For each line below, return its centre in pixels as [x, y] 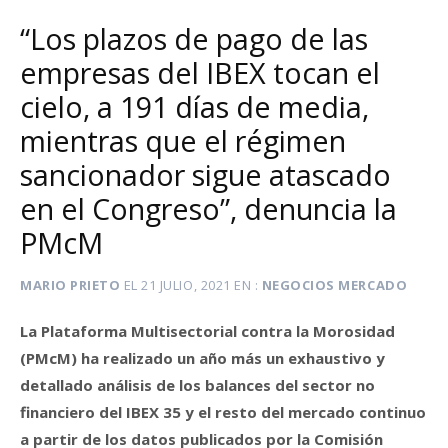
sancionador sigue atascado [205, 175]
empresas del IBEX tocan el [200, 73]
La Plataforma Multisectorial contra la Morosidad [207, 330]
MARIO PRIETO [70, 285]
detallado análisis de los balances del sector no [197, 384]
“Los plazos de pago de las [194, 39]
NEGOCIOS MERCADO [334, 285]
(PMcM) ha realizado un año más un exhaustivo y [202, 357]
